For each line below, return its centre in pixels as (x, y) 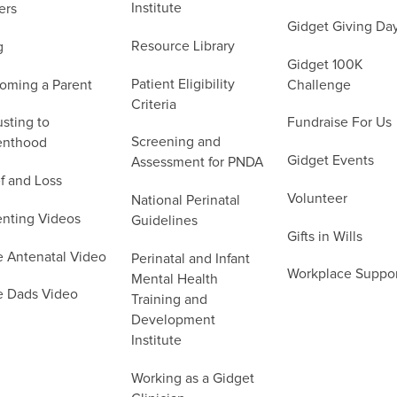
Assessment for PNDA (197, 163)
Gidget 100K (325, 65)
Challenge (319, 85)
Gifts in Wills (324, 237)
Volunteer (317, 198)
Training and (169, 300)
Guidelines (164, 222)
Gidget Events (330, 161)
